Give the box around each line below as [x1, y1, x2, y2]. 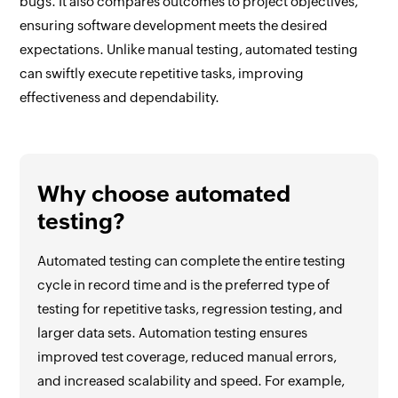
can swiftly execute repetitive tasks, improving [20, 66, 305, 81]
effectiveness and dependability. [20, 90, 220, 105]
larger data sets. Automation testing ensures [37, 325, 308, 340]
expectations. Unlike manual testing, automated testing [20, 42, 359, 57]
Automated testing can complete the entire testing [37, 253, 346, 268]
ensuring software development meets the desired [20, 18, 329, 33]
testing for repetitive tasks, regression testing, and [37, 301, 344, 316]
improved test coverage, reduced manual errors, [37, 349, 338, 364]
